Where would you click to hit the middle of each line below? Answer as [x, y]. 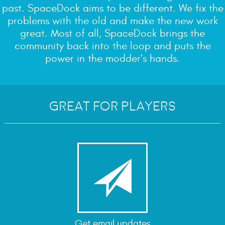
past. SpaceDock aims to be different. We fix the [113, 9]
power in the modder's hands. [113, 59]
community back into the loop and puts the [113, 46]
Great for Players [113, 106]
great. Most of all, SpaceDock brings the [113, 34]
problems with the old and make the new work [113, 21]
